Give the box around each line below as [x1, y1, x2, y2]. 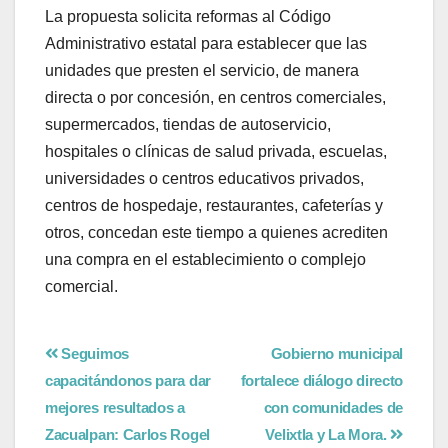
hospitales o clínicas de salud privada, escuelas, [45, 142, 387, 160]
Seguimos [57, 344, 129, 362]
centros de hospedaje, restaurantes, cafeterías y [45, 196, 383, 214]
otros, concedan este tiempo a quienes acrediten [45, 223, 388, 241]
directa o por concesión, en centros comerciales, [45, 88, 386, 106]
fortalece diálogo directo [240, 371, 403, 389]
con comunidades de [263, 398, 403, 416]
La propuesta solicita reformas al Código [45, 7, 331, 25]
